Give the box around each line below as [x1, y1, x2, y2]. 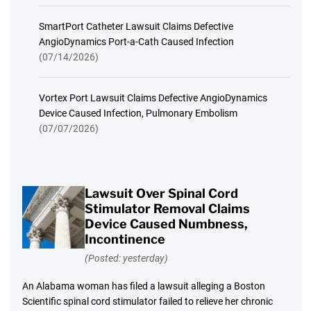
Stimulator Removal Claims [84, 201, 250, 217]
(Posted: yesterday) [84, 252, 168, 264]
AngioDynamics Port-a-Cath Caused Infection [38, 36, 234, 48]
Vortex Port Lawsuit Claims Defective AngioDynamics [38, 92, 267, 104]
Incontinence [84, 232, 165, 247]
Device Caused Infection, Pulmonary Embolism [38, 108, 237, 119]
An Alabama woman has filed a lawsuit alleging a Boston [22, 280, 265, 292]
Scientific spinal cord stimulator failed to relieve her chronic [22, 295, 273, 307]
